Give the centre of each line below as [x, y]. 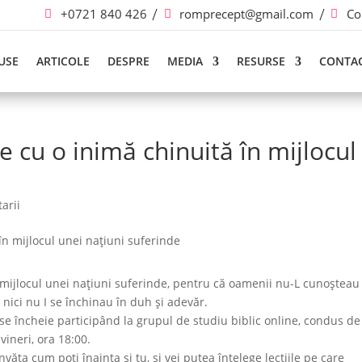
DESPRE [129, 61]
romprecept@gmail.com [247, 14]
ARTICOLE [63, 61]
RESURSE [261, 61]
